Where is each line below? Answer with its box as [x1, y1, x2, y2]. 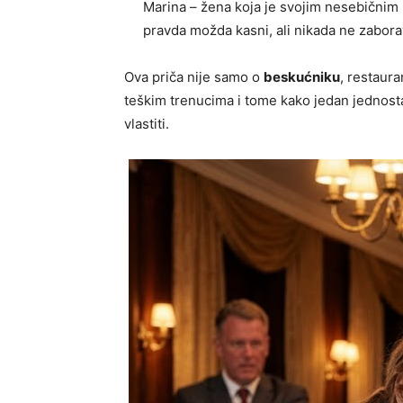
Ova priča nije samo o [124, 68, 264, 86]
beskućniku [264, 68, 340, 86]
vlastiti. [124, 115, 169, 133]
